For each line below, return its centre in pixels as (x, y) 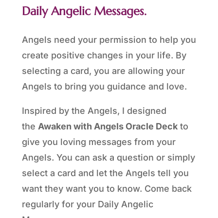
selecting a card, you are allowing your (103, 71)
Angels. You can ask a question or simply (108, 158)
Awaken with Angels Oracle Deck (108, 127)
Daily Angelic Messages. (84, 11)
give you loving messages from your (99, 142)
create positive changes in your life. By (104, 55)
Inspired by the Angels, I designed (94, 111)
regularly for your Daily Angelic (87, 204)
